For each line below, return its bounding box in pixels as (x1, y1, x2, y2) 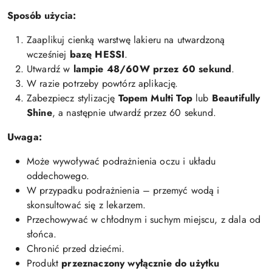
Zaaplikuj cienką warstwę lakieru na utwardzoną (27, 32, 225, 47)
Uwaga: (7, 129, 42, 144)
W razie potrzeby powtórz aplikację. (27, 76, 178, 90)
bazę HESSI (69, 47, 125, 61)
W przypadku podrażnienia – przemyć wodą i (27, 183, 220, 197)
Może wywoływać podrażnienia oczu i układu (27, 154, 216, 168)
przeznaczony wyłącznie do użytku (61, 256, 220, 270)
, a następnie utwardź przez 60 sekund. (52, 105, 216, 120)
